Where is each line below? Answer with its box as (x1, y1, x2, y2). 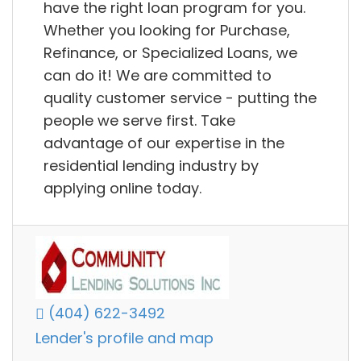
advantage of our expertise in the (44, 132, 284, 153)
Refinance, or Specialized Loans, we (44, 42, 297, 63)
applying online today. (44, 177, 201, 198)
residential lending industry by (44, 155, 259, 176)
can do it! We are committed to (44, 64, 272, 85)
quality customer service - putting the (44, 87, 317, 108)
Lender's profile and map (35, 328, 214, 349)
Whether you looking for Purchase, (44, 19, 290, 40)
